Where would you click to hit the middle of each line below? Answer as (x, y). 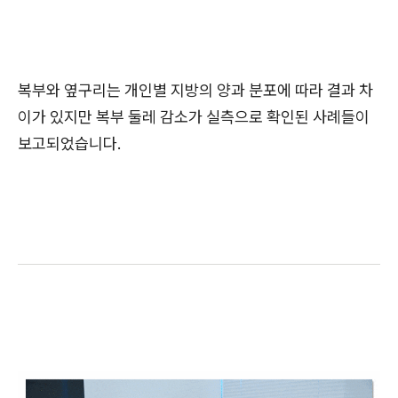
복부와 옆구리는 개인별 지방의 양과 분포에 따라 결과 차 (195, 90)
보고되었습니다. (70, 143)
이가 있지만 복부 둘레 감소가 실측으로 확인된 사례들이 (194, 116)
